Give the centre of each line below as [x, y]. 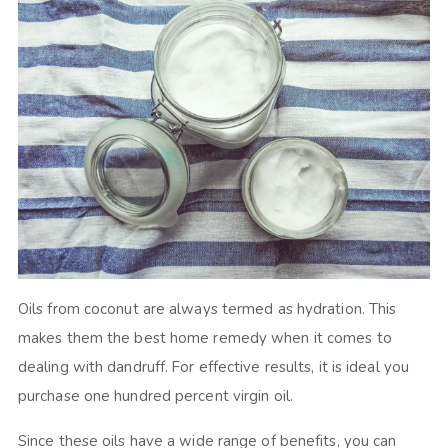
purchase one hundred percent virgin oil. [155, 395]
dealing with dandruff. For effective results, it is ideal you [213, 366]
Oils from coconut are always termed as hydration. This [207, 308]
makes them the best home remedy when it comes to [204, 337]
